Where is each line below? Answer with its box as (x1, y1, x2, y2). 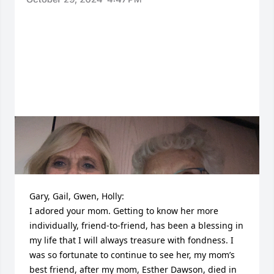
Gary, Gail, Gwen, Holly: (29, 190, 124, 202)
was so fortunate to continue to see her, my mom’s (29, 248, 235, 261)
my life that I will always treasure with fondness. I (29, 234, 234, 246)
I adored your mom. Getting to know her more (29, 204, 218, 217)
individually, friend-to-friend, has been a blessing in (29, 219, 243, 231)
